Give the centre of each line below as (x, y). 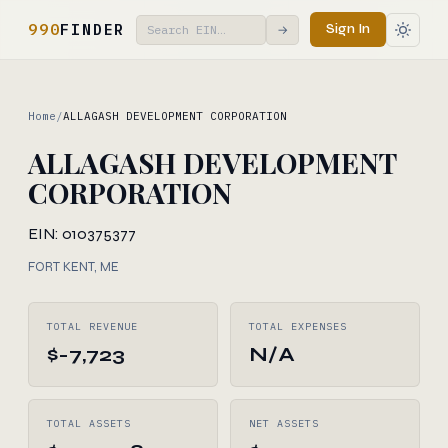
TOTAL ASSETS (89, 423)
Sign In (348, 29)
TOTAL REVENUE (92, 326)
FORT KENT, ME (73, 267)
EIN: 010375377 (82, 233)
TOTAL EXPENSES (298, 326)
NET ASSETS (284, 423)
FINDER (93, 29)
